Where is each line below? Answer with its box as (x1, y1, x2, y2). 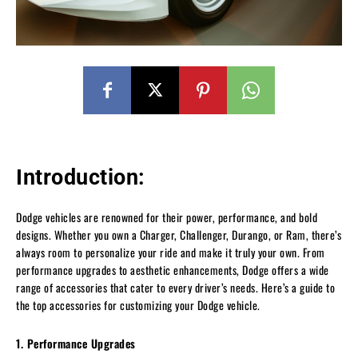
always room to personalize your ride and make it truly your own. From (16, 243, 325, 261)
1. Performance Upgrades (16, 334, 136, 352)
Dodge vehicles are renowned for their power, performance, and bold (16, 208, 317, 225)
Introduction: (16, 164, 145, 190)
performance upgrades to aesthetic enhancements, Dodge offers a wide (16, 261, 329, 278)
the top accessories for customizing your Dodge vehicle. (16, 296, 261, 313)
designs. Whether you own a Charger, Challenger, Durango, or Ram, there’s (16, 225, 341, 243)
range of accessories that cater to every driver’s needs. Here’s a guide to (16, 278, 335, 296)
